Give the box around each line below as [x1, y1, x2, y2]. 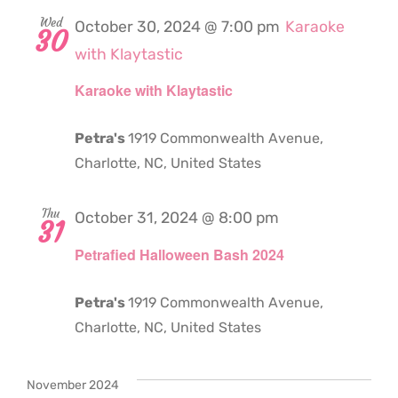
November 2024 [27, 377, 119, 393]
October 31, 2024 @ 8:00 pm [75, 209, 279, 227]
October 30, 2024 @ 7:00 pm [75, 18, 280, 36]
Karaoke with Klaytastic [75, 80, 233, 101]
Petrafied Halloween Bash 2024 [75, 243, 284, 265]
